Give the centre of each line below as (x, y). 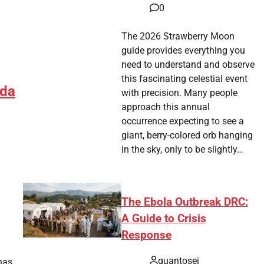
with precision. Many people (180, 93)
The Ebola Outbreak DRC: (184, 202)
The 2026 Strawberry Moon (178, 36)
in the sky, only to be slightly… (183, 149)
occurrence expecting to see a (183, 121)
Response (146, 235)
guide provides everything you (184, 50)
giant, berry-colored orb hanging (187, 135)
